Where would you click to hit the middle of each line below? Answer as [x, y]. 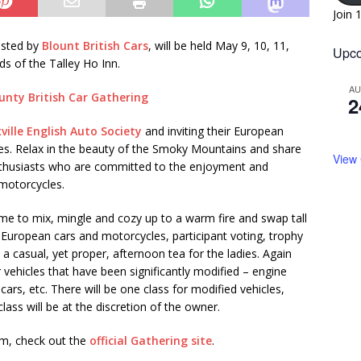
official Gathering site [151, 340]
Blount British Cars [95, 46]
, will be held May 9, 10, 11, [219, 46]
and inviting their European [213, 131]
